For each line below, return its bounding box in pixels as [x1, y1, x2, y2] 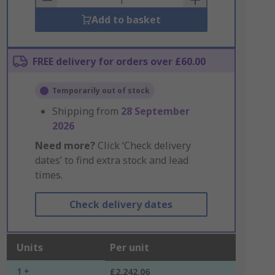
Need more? [34, 139, 95, 152]
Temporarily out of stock [52, 85, 150, 96]
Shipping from [52, 104, 121, 118]
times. [34, 168, 63, 182]
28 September [120, 104, 190, 118]
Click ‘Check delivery [95, 139, 191, 152]
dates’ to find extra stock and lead [34, 153, 188, 167]
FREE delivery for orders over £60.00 [32, 55, 206, 68]
